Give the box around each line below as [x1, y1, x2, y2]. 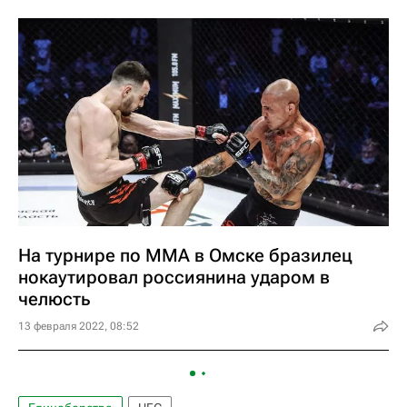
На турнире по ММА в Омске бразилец [18, 244, 352, 266]
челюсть [18, 288, 90, 310]
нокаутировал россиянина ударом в [18, 266, 330, 288]
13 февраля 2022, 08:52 [18, 320, 139, 333]
